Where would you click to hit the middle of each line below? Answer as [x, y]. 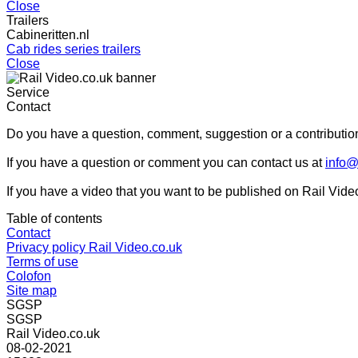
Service [28, 92]
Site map [32, 290]
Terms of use [42, 262]
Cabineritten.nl [48, 35]
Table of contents [54, 219]
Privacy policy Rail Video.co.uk [94, 247]
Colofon [29, 276]
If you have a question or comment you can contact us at [166, 163]
